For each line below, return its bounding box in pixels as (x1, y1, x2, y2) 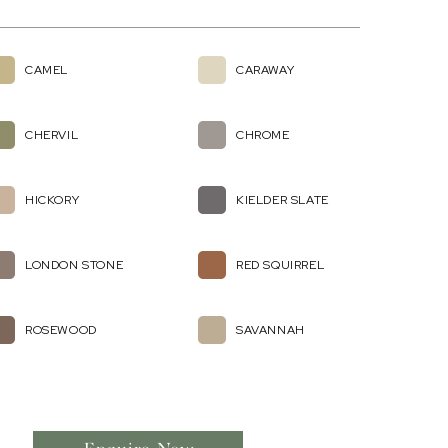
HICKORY (25, 192, 80, 208)
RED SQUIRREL (236, 257, 325, 273)
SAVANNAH (236, 322, 305, 338)
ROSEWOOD (25, 322, 97, 338)
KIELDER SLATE (236, 192, 329, 208)
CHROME (236, 127, 290, 143)
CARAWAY (236, 62, 295, 78)
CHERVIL (25, 127, 79, 143)
